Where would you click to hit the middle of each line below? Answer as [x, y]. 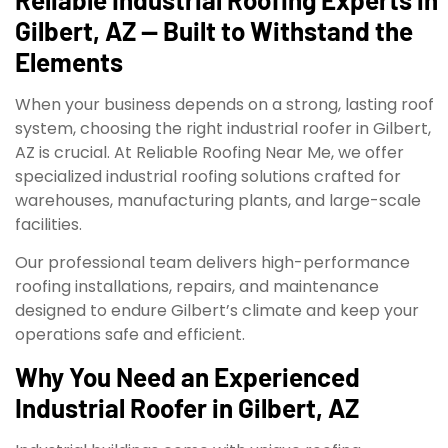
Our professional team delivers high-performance [212, 263]
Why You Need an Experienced [187, 377]
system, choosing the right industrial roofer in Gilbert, [223, 128]
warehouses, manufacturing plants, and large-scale [218, 200]
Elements [69, 61]
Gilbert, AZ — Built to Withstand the [214, 30]
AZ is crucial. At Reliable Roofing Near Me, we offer [209, 152]
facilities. [48, 224]
